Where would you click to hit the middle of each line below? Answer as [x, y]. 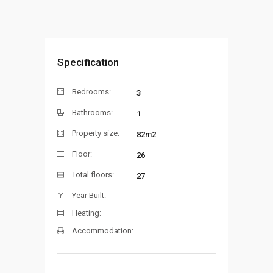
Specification [88, 62]
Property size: [96, 133]
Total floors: [93, 174]
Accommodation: [103, 230]
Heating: [87, 213]
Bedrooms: [91, 91]
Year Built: [89, 195]
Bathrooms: [92, 112]
